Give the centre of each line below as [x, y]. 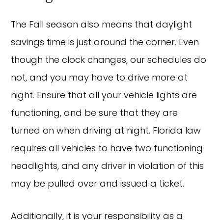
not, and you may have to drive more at [99, 77]
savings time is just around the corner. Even [105, 42]
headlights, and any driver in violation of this [108, 165]
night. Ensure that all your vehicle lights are [104, 95]
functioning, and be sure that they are [95, 112]
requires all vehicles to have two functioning [107, 148]
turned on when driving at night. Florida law [106, 130]
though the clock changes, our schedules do [109, 59]
